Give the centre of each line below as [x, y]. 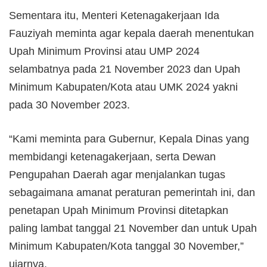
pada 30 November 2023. [69, 105]
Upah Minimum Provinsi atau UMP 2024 [104, 51]
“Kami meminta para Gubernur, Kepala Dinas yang [129, 139]
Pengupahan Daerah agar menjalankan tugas [117, 174]
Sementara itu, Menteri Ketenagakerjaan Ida [114, 15]
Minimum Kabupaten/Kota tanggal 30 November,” [126, 246]
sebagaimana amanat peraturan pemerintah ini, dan [132, 192]
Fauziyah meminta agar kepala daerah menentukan [131, 33]
